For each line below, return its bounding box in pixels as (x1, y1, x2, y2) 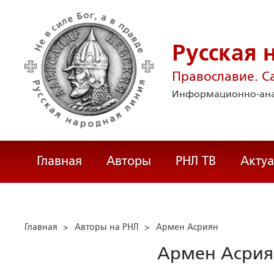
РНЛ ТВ (176, 154, 216, 168)
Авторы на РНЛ (75, 222, 139, 232)
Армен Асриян (156, 222, 218, 232)
